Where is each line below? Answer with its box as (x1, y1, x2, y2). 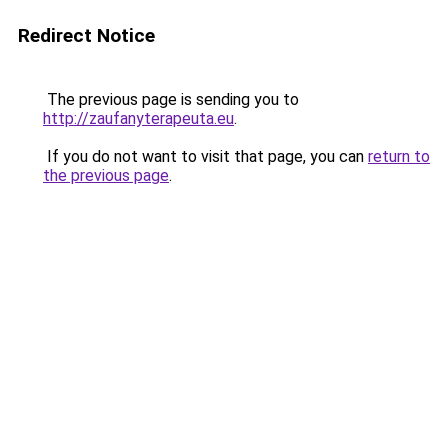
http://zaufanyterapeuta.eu (43, 109, 234, 128)
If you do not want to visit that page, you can (43, 147, 368, 166)
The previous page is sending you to (43, 90, 299, 109)
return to (368, 147, 430, 166)
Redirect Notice (18, 24, 155, 47)
